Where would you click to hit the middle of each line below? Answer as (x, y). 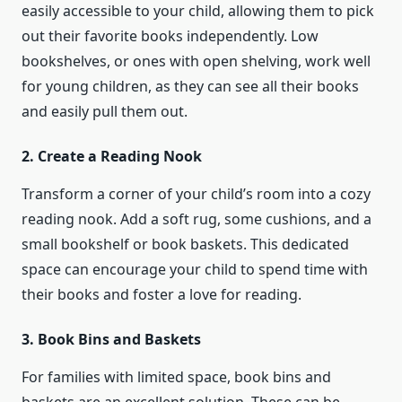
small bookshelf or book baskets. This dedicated (185, 245)
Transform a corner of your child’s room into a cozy (196, 194)
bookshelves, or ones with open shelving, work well (196, 61)
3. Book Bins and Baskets (111, 340)
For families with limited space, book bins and (176, 377)
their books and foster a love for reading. (162, 295)
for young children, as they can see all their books (190, 87)
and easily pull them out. (105, 112)
